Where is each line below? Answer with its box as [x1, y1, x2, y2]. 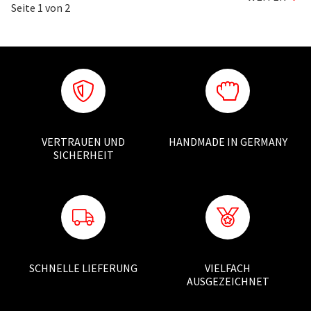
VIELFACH [205, 261, 251, 276]
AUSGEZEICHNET [186, 274, 269, 289]
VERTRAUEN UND [42, 135, 125, 149]
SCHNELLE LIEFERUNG [29, 261, 137, 276]
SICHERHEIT [53, 148, 114, 162]
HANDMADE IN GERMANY [168, 135, 287, 149]
